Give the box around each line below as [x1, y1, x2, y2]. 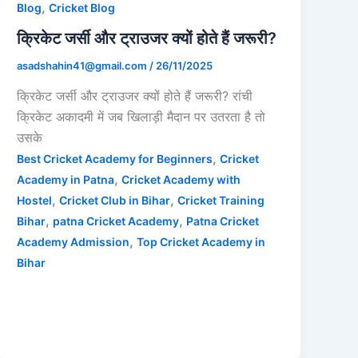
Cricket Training [177, 193, 265, 207]
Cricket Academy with [121, 172, 241, 186]
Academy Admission [17, 234, 130, 249]
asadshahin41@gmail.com [17, 58, 150, 72]
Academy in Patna [17, 172, 115, 186]
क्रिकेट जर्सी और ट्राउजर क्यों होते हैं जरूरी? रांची [17, 87, 253, 104]
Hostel [17, 193, 53, 207]
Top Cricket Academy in [137, 234, 266, 249]
